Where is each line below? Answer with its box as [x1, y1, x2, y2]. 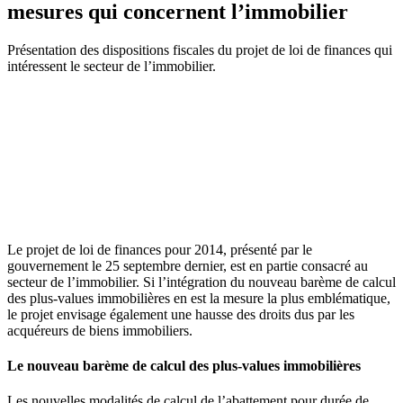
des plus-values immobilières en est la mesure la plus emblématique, [7, 290, 390, 306]
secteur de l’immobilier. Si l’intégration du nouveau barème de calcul [7, 273, 396, 290]
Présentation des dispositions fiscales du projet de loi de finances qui [7, 41, 392, 58]
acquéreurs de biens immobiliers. [7, 322, 193, 338]
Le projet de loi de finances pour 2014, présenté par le [7, 241, 312, 257]
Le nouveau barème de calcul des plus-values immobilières [7, 358, 361, 374]
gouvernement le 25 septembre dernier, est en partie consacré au [7, 257, 368, 273]
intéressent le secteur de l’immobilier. [7, 58, 216, 74]
